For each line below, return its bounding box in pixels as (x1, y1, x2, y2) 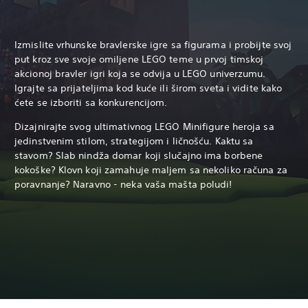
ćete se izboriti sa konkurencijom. (14, 96, 168, 109)
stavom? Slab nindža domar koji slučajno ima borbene (14, 148, 263, 162)
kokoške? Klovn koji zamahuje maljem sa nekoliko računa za (14, 163, 287, 176)
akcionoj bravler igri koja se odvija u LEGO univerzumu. (14, 67, 266, 80)
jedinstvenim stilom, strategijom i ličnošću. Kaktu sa (14, 134, 254, 147)
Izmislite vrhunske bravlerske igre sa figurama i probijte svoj (14, 38, 292, 51)
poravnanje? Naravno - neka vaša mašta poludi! (14, 177, 235, 190)
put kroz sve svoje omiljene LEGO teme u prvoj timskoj (14, 52, 264, 65)
